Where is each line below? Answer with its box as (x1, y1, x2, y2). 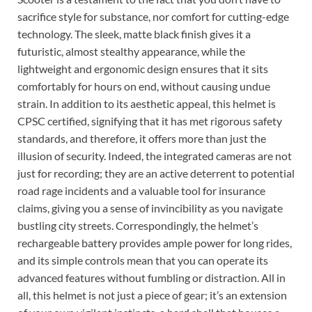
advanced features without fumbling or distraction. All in (17, 270, 286, 284)
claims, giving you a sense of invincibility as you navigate (17, 201, 283, 214)
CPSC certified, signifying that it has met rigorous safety (17, 114, 282, 127)
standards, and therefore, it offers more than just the (17, 131, 266, 145)
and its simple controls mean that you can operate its (17, 253, 268, 267)
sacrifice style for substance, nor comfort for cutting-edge (17, 9, 289, 23)
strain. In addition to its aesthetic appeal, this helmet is (17, 96, 276, 110)
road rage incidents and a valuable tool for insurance (17, 183, 265, 197)
